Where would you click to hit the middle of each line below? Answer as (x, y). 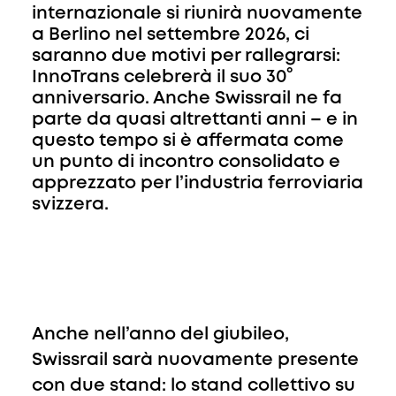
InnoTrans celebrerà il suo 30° (163, 77)
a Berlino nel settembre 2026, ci (171, 35)
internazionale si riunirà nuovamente (197, 14)
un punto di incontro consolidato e (186, 162)
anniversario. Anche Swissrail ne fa (187, 99)
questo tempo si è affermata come (188, 141)
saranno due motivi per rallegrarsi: (186, 56)
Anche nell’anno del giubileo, (160, 335)
